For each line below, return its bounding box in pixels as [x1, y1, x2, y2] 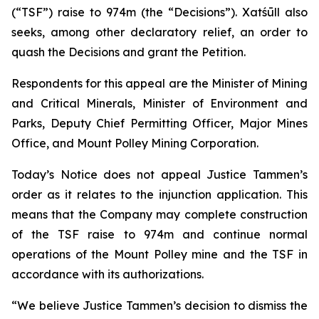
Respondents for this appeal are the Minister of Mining [11, 76, 308, 90]
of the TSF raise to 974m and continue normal [11, 227, 308, 241]
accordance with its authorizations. [11, 267, 204, 281]
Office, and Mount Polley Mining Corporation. [11, 136, 258, 150]
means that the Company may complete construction [11, 207, 308, 221]
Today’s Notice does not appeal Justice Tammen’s [11, 167, 308, 182]
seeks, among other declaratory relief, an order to [11, 25, 308, 39]
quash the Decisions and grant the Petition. [11, 45, 246, 59]
